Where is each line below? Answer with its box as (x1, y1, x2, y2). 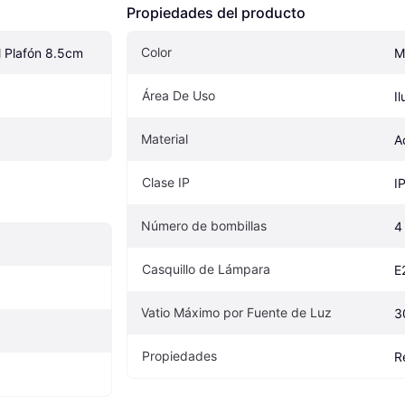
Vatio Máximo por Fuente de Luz (141, 305, 332, 321)
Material (141, 131, 188, 147)
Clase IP (142, 174, 190, 191)
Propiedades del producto (127, 4, 306, 23)
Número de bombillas (141, 218, 267, 234)
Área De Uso (142, 88, 215, 104)
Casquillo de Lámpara (142, 261, 270, 278)
